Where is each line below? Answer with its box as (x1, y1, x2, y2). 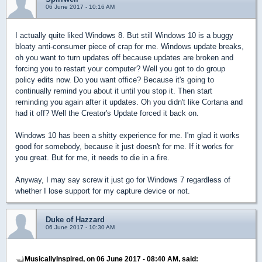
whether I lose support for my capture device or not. (15, 187, 190, 196)
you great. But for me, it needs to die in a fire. (15, 153, 170, 163)
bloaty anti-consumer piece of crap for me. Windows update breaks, (15, 42, 244, 51)
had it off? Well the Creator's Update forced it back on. (15, 109, 199, 118)
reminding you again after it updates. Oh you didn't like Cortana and (15, 98, 243, 107)
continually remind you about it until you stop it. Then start (15, 87, 212, 96)
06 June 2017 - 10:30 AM (46, 224, 115, 231)
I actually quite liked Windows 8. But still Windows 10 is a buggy (15, 31, 233, 40)
